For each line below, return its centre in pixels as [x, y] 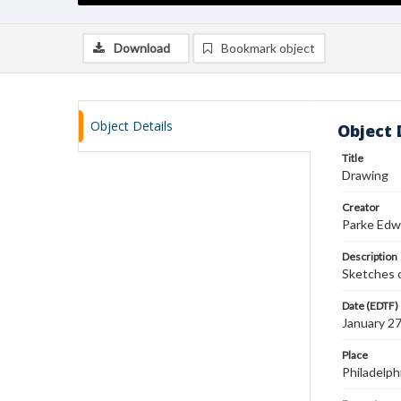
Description [370, 256]
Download [142, 48]
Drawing [365, 175]
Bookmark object [268, 48]
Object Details [132, 126]
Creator [361, 207]
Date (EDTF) [370, 306]
